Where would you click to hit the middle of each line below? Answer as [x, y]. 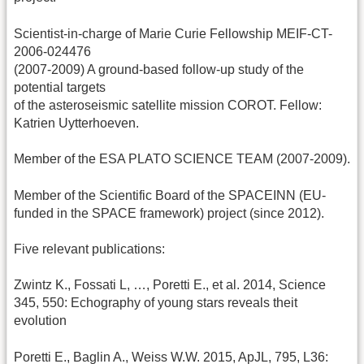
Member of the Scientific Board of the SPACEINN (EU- [170, 195]
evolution [40, 321]
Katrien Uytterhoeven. [76, 123]
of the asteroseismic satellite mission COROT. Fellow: [168, 105]
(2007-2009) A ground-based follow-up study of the [159, 69]
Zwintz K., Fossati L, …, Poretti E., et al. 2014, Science [170, 285]
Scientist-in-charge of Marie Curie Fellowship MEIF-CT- [173, 33]
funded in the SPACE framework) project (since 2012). [169, 213]
